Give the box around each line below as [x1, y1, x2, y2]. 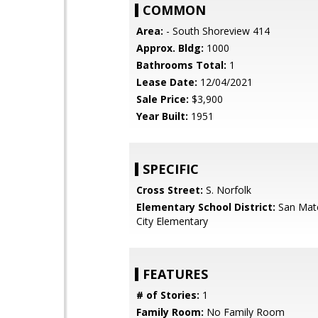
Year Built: [136, 109, 188, 123]
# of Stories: [136, 288, 199, 302]
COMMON [143, 1, 206, 18]
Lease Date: [136, 75, 197, 89]
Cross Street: [136, 183, 203, 197]
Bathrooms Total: [136, 58, 226, 72]
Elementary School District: [136, 200, 275, 214]
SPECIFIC [143, 160, 199, 177]
